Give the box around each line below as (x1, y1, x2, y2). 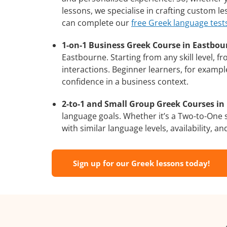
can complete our (62, 17, 131, 28)
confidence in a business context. (62, 75, 188, 87)
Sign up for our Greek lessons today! (73, 158, 210, 168)
